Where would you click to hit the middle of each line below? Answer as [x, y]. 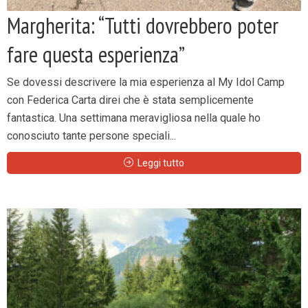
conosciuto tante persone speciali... [91, 136]
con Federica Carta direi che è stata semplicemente [130, 100]
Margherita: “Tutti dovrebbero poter [143, 25]
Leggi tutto [161, 163]
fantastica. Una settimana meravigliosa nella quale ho [134, 118]
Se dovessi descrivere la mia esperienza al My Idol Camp [146, 82]
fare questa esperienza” [96, 54]
